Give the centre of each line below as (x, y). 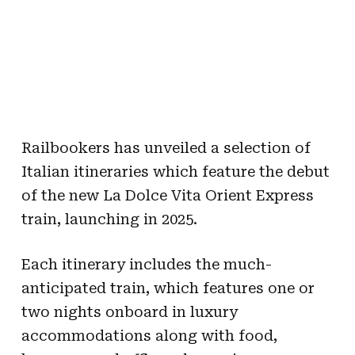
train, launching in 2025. (109, 219)
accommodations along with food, (149, 335)
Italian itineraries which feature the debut (175, 171)
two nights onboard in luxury (129, 311)
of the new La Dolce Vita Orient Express (167, 195)
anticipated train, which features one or (168, 288)
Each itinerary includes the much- (146, 264)
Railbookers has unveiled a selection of (166, 147)
